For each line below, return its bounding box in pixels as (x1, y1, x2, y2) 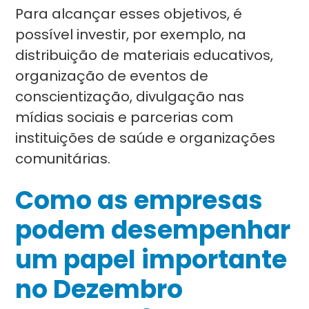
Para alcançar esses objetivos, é (15, 4, 243, 23)
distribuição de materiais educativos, (15, 46, 274, 65)
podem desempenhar (15, 212, 291, 248)
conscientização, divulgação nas (15, 87, 245, 106)
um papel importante (15, 242, 288, 277)
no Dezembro (15, 272, 183, 307)
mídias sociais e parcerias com (15, 108, 234, 127)
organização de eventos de (15, 66, 209, 86)
